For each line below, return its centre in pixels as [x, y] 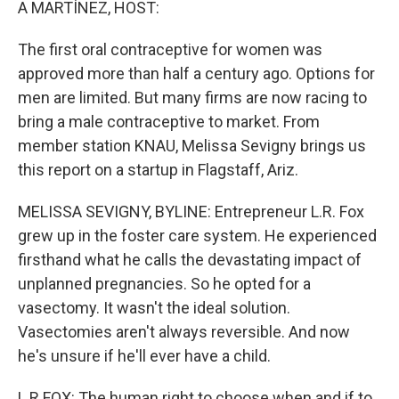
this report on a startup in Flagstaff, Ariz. [158, 170]
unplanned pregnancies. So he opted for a [164, 284]
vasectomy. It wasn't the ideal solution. [154, 308]
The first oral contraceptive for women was [170, 49]
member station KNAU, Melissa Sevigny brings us [192, 146]
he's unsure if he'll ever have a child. [144, 356]
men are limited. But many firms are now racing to [192, 98]
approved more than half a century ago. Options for [196, 73]
